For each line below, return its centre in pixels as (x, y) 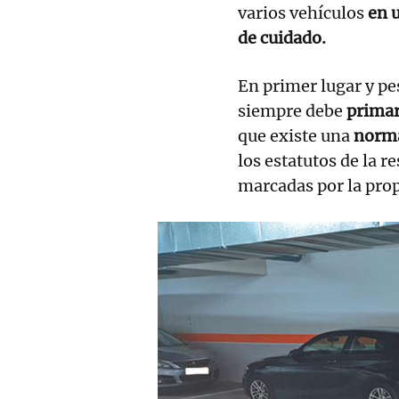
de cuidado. (282, 37)
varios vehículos (301, 12)
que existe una (294, 135)
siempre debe (292, 110)
